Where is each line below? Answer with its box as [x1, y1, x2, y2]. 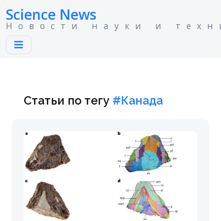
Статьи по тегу [24, 94, 112, 107]
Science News [6, 4, 97, 24]
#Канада [112, 94, 163, 107]
